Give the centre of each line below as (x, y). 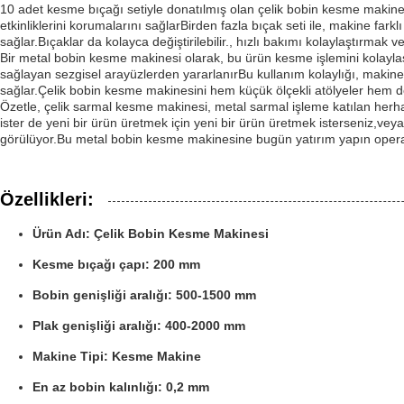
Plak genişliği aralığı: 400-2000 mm (139, 326)
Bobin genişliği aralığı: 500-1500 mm (144, 295)
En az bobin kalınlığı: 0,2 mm (121, 387)
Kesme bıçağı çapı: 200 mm (116, 264)
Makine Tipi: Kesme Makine (117, 356)
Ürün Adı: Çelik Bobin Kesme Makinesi (151, 234)
